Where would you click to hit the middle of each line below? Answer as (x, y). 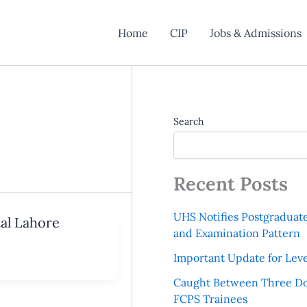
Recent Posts (230, 184)
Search (188, 121)
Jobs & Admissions (255, 33)
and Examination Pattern (236, 233)
